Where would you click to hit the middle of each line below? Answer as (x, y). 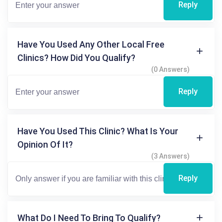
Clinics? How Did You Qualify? (76, 57)
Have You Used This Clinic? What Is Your (98, 131)
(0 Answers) (170, 69)
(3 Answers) (170, 156)
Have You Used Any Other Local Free (91, 44)
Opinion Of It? (45, 144)
